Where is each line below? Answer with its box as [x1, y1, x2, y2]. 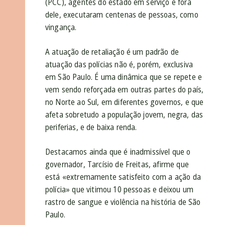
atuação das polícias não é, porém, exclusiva [45, 59, 193, 70]
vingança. [45, 22, 77, 33]
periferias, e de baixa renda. [45, 122, 137, 133]
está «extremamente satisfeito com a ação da [45, 171, 201, 183]
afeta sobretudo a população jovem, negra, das [45, 109, 203, 121]
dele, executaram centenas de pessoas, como [45, 9, 198, 21]
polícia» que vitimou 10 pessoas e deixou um [45, 184, 193, 195]
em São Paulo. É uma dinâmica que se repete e [45, 71, 202, 83]
